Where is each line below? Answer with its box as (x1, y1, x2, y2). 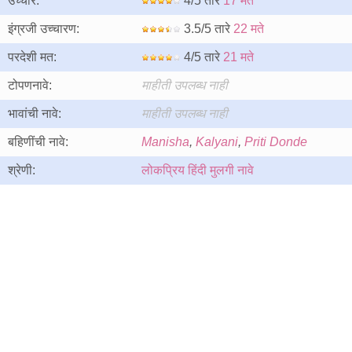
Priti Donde (244, 135, 307, 148)
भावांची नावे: (8, 107, 61, 120)
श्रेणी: (8, 163, 35, 177)
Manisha (141, 135, 189, 148)
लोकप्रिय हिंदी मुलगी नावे (141, 163, 254, 177)
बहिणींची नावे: (8, 135, 68, 148)
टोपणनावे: (8, 79, 52, 92)
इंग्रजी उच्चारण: (8, 22, 79, 35)
